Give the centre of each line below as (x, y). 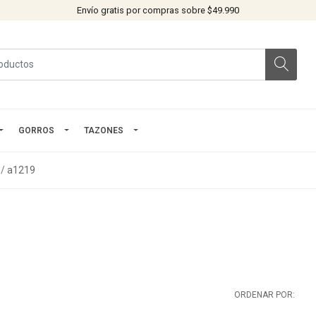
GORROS (36, 130)
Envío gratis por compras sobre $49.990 (158, 10)
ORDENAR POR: (265, 295)
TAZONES (104, 130)
